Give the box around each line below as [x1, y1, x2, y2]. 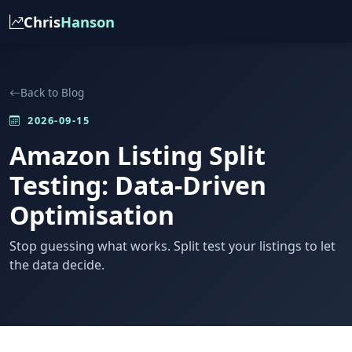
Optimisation [9, 198, 174, 232]
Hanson [60, 12, 115, 31]
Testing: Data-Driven [9, 168, 266, 202]
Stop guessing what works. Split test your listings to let [9, 237, 335, 255]
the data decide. [9, 256, 104, 273]
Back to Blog [20, 85, 84, 100]
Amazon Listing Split [9, 138, 266, 172]
